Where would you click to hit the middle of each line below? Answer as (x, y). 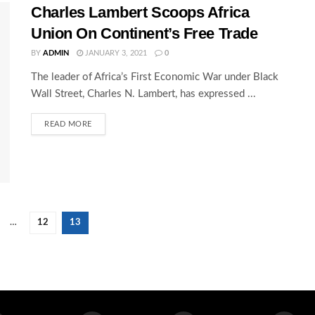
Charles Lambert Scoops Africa (140, 12)
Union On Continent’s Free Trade (144, 33)
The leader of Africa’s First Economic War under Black (155, 77)
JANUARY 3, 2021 (115, 53)
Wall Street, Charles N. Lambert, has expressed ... (143, 94)
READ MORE (68, 124)
